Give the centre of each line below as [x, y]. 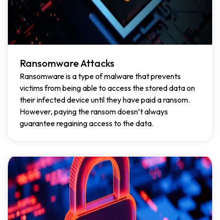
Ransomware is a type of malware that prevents [100, 76]
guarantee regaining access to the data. [87, 123]
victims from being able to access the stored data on [107, 88]
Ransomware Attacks [67, 63]
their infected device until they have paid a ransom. [105, 99]
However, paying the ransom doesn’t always [94, 111]
